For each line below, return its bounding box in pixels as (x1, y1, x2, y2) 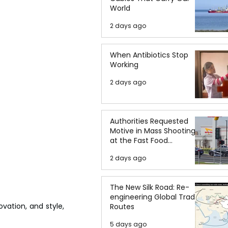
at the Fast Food (110, 135, 168, 146)
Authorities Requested (110, 116, 188, 126)
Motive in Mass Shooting (110, 126, 195, 136)
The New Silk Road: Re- (110, 182, 189, 192)
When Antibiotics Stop (110, 50, 188, 60)
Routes (110, 202, 134, 212)
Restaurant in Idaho (110, 145, 179, 155)
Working (110, 60, 138, 70)
